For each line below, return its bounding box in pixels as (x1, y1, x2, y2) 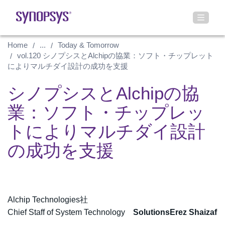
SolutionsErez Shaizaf (133, 208, 217, 217)
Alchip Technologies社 (8, 195, 88, 204)
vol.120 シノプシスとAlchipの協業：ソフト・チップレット (17, 51, 213, 60)
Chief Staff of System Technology (8, 208, 133, 217)
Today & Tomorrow (58, 41, 119, 49)
